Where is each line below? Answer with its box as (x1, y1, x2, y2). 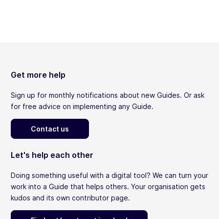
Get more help (11, 70, 66, 80)
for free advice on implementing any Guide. (11, 102, 153, 111)
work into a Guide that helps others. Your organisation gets (11, 182, 205, 191)
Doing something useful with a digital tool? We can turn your (11, 171, 208, 180)
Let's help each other (11, 150, 93, 160)
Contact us (31, 125, 69, 133)
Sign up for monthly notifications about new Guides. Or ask (11, 91, 204, 100)
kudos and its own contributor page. (11, 194, 130, 202)
